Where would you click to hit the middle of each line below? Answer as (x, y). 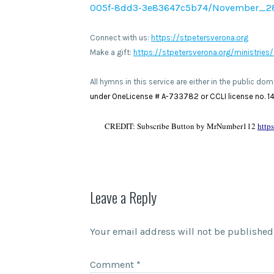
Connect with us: (120, 37)
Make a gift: (112, 52)
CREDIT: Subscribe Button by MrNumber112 (181, 126)
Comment (113, 264)
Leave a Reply (123, 197)
